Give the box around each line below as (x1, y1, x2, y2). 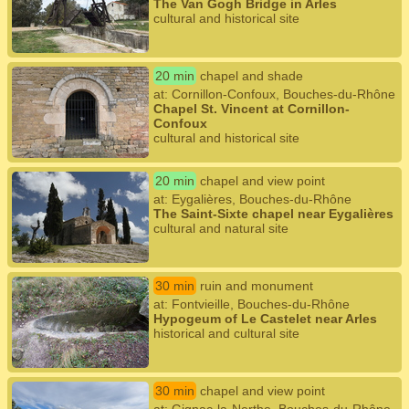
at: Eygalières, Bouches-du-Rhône (153, 192, 351, 206)
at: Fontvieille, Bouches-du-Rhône (153, 297, 350, 311)
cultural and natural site (153, 221, 288, 236)
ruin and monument (200, 278, 313, 293)
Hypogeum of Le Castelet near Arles (153, 311, 377, 326)
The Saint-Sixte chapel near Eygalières (153, 206, 393, 221)
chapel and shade (200, 68, 303, 83)
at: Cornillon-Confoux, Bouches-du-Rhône (153, 87, 395, 101)
